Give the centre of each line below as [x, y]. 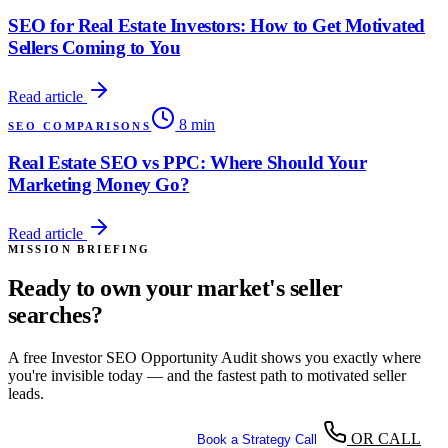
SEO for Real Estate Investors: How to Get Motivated [216, 25]
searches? [55, 314]
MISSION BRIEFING [79, 248]
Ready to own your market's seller [175, 287]
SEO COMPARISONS [80, 125]
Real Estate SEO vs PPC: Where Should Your [187, 163]
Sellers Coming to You [94, 47]
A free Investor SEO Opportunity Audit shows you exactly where [214, 357]
